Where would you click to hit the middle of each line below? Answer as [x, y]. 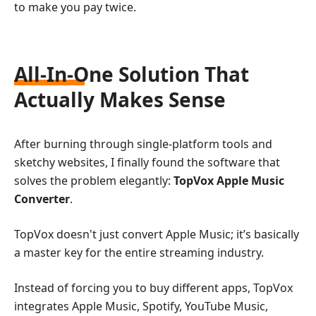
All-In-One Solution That [132, 74]
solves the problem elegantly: [94, 180]
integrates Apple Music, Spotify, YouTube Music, [141, 306]
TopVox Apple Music [229, 180]
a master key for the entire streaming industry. [139, 252]
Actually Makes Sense [120, 99]
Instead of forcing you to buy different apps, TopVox [153, 287]
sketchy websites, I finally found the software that [147, 162]
